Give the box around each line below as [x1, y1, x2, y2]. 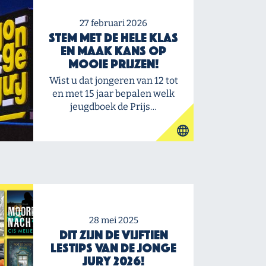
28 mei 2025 [88, 215, 138, 226]
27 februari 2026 [80, 18, 147, 28]
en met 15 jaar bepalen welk [52, 88, 175, 99]
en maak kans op [61, 46, 166, 55]
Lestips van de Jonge [50, 243, 176, 252]
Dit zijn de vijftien [59, 230, 168, 239]
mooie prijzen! [68, 59, 159, 68]
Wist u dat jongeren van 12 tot [49, 75, 178, 86]
